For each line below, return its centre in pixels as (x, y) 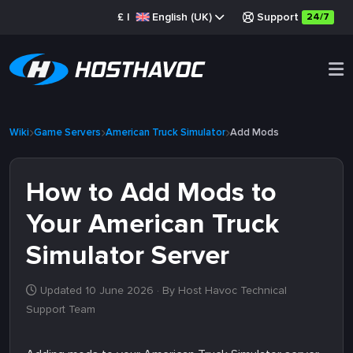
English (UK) (182, 17)
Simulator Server (128, 256)
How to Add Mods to (151, 193)
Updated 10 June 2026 (97, 290)
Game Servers (67, 132)
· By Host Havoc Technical (220, 290)
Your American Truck (152, 224)
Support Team (61, 309)
